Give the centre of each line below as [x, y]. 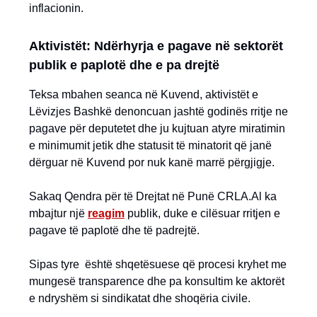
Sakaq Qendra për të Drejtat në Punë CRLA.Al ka [153, 196]
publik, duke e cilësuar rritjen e [204, 213]
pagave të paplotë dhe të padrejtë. [114, 230]
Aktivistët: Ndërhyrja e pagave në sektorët [156, 46]
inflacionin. [56, 8]
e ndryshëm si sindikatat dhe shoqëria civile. [140, 298]
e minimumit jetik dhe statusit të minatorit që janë [150, 145]
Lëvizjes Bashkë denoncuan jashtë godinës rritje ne [158, 111]
